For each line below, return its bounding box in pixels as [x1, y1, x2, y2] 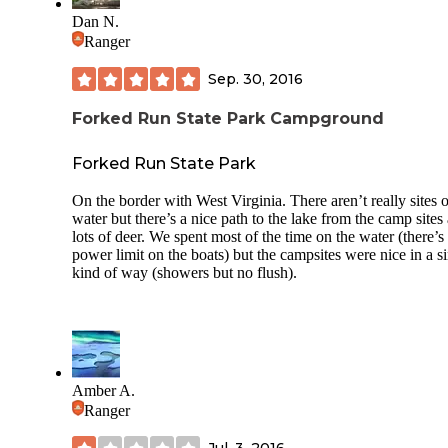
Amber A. [72, 382, 135, 400]
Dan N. [72, 13, 119, 31]
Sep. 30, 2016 [208, 69, 303, 88]
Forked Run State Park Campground [72, 109, 384, 129]
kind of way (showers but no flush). [72, 264, 297, 282]
